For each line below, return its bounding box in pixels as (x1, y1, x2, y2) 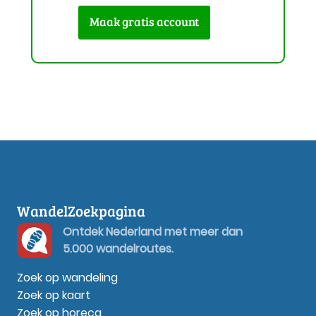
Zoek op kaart (17, 287, 90, 304)
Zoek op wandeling (17, 269, 118, 286)
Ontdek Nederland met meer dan (63, 224, 243, 241)
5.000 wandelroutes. (63, 241, 174, 257)
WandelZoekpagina (17, 200, 145, 221)
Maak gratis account (89, 13, 199, 30)
